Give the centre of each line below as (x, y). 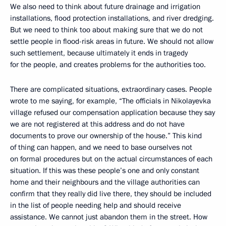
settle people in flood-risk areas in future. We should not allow (112, 41)
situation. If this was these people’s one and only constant (105, 171)
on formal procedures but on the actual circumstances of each (111, 159)
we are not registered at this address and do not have (97, 124)
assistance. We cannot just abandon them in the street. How (109, 217)
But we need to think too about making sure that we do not (106, 30)
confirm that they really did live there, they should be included (111, 194)
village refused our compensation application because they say (112, 112)
